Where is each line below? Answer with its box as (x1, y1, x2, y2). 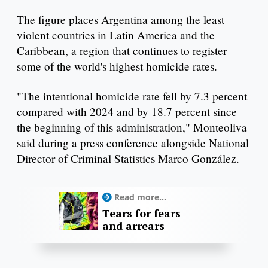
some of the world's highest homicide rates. (17, 59, 217, 74)
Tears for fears (102, 206, 181, 221)
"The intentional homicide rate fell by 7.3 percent (17, 89, 247, 104)
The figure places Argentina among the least (17, 12, 224, 28)
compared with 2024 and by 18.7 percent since (17, 104, 237, 120)
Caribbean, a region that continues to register (17, 43, 227, 59)
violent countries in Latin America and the (17, 28, 215, 43)
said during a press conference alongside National (17, 135, 249, 151)
